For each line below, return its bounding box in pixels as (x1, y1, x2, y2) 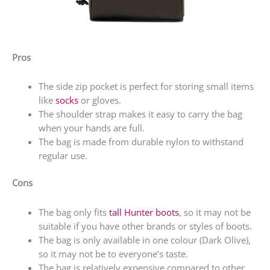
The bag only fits (38, 206, 109, 218)
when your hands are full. (38, 122, 145, 134)
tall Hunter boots (108, 206, 179, 218)
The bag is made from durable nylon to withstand (38, 136, 243, 148)
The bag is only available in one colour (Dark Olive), (38, 233, 251, 246)
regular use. (38, 149, 87, 162)
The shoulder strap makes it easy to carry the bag (38, 108, 242, 121)
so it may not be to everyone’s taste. (38, 247, 188, 260)
